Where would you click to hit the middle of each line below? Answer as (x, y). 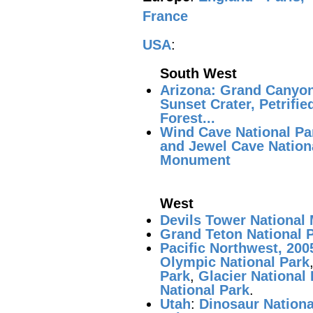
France (165, 16)
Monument (195, 160)
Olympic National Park (235, 262)
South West (198, 73)
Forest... (188, 118)
